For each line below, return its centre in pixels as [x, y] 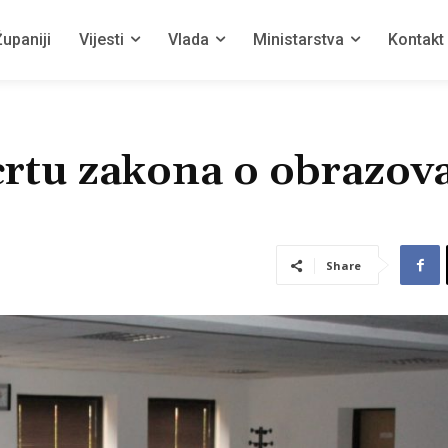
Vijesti [101, 39]
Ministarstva [298, 39]
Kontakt [416, 39]
